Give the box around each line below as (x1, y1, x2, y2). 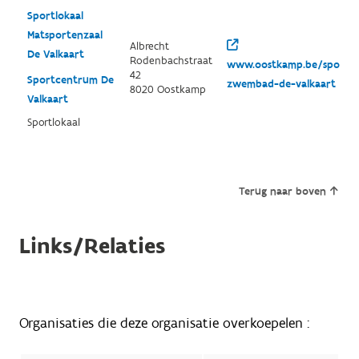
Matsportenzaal (26, 28, 103, 43)
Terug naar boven (239, 184, 327, 200)
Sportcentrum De (26, 73, 114, 88)
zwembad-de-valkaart (226, 77, 336, 92)
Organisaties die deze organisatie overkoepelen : (18, 314, 309, 333)
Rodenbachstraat (129, 54, 212, 69)
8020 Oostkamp (129, 83, 206, 98)
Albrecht (129, 39, 169, 54)
